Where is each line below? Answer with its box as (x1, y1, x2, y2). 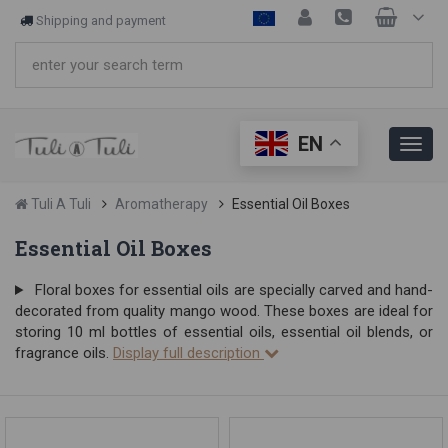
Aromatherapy (115, 196, 208, 212)
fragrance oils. (15, 344, 113, 362)
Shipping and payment (36, 13, 166, 28)
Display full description (113, 344, 264, 362)
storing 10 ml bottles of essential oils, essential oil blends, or (15, 323, 433, 341)
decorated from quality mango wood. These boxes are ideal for (15, 302, 433, 320)
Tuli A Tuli (28, 196, 91, 212)
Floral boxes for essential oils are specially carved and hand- (30, 281, 433, 299)
